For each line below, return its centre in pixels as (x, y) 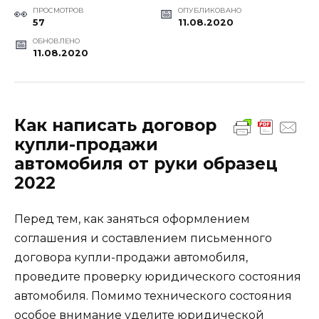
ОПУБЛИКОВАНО (209, 10)
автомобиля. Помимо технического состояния (153, 296)
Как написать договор (115, 125)
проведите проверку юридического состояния (158, 276)
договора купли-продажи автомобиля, (131, 257)
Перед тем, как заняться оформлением (132, 219)
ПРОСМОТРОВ (58, 10)
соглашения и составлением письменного (143, 238)
